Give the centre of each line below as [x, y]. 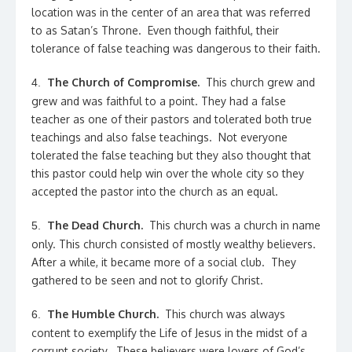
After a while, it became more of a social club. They [164, 262]
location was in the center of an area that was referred [171, 12]
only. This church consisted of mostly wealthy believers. [175, 244]
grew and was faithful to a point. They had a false [159, 101]
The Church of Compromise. [122, 82]
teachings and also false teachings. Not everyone [159, 137]
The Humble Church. [103, 314]
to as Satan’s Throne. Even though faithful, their [155, 30]
